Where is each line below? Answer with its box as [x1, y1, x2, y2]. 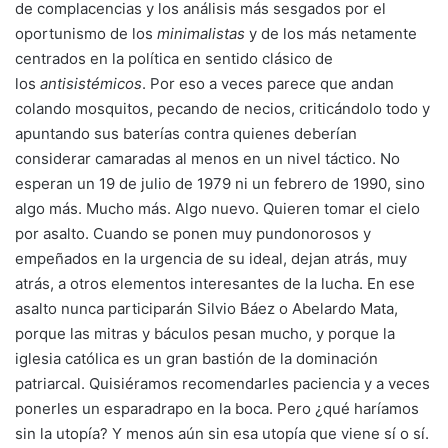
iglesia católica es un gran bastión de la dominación [15, 348, 378, 368]
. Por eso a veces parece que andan [142, 73, 394, 93]
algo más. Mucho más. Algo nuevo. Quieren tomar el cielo [15, 198, 420, 218]
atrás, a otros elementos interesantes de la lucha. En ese [15, 273, 415, 293]
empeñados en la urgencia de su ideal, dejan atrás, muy [15, 248, 407, 268]
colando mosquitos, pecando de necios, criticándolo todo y [15, 98, 430, 118]
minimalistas [157, 23, 245, 43]
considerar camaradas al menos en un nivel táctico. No [15, 148, 400, 168]
